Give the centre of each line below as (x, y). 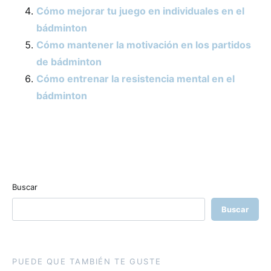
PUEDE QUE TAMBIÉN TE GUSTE (87, 261)
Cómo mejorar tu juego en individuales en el (140, 11)
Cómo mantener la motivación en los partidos (144, 45)
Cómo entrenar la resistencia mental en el (135, 79)
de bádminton (69, 62)
